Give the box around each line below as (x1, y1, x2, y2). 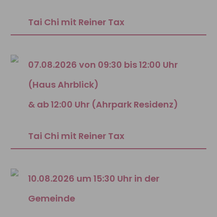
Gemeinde (28, 192, 76, 205)
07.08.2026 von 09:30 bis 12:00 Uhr (28, 59, 178, 71)
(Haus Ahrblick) (28, 78, 99, 91)
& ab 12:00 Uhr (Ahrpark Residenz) (28, 98, 179, 111)
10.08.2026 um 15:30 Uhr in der (28, 172, 160, 185)
